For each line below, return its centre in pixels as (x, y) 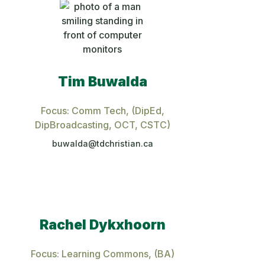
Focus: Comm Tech (83, 110)
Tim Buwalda (102, 81)
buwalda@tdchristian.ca (102, 143)
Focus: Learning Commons (89, 253)
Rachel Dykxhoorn (102, 224)
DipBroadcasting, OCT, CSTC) (102, 125)
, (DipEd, (145, 110)
